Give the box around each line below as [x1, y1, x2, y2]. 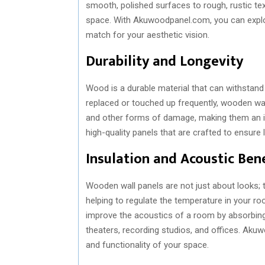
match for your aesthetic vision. [86, 29, 209, 40]
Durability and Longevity [86, 49, 243, 73]
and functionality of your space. [86, 239, 209, 250]
